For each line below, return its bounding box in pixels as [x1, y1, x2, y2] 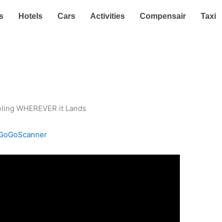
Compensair [139, 12, 186, 20]
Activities [90, 12, 125, 20]
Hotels [18, 12, 43, 20]
